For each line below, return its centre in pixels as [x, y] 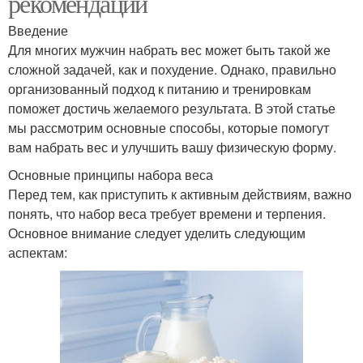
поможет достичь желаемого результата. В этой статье [172, 108]
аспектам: [38, 252]
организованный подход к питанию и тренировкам [160, 88]
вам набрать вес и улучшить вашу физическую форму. [172, 147]
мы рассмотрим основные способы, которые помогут [169, 127]
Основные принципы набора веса [111, 174]
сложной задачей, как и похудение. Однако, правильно [172, 69]
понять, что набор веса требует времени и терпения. [167, 213]
